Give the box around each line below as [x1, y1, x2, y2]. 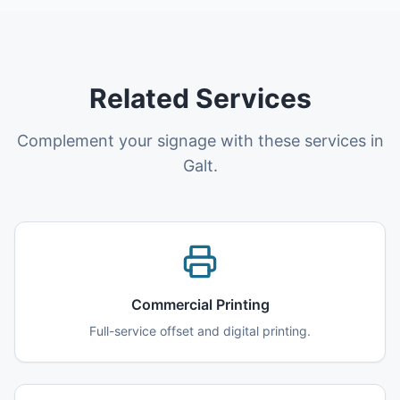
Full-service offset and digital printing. [89, 323, 311, 338]
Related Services [88, 82, 312, 114]
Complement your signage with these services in [16, 131, 384, 150]
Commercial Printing [130, 296, 270, 313]
